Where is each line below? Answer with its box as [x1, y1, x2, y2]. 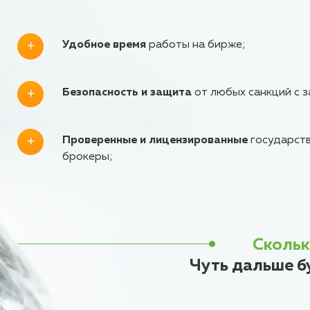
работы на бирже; [146, 39, 246, 51]
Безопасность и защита [62, 87, 192, 98]
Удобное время [62, 39, 146, 51]
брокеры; [62, 152, 113, 163]
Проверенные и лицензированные [62, 135, 248, 146]
